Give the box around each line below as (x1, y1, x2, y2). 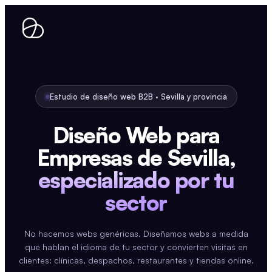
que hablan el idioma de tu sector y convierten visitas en (24, 242, 248, 252)
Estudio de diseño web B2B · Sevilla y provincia (49, 92, 227, 101)
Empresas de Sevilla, (36, 144, 236, 171)
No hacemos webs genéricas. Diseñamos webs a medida (24, 228, 248, 239)
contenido (5, 27, 42, 37)
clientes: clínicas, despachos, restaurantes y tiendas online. (18, 255, 254, 265)
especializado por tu (38, 166, 234, 194)
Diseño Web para (52, 121, 220, 149)
